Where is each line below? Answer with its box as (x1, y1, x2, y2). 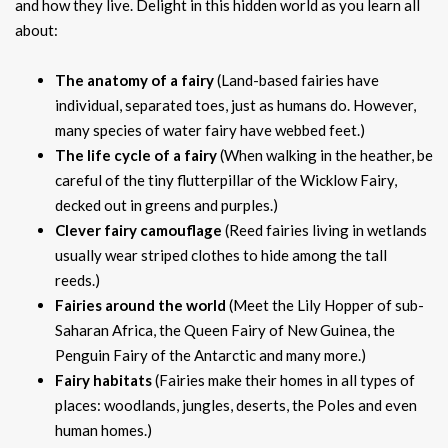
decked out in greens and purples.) (55, 195, 278, 214)
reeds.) (55, 270, 100, 289)
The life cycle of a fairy (55, 145, 217, 164)
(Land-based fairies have (214, 70, 379, 89)
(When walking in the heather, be (217, 145, 433, 164)
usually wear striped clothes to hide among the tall (55, 245, 387, 264)
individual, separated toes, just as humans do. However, (55, 95, 416, 114)
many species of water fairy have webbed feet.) (55, 120, 365, 139)
